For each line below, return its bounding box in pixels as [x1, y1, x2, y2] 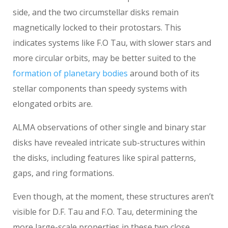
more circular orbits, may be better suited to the [13, 52, 196, 64]
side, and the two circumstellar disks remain [13, 6, 179, 18]
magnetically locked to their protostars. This [13, 21, 181, 33]
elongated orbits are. [13, 98, 95, 109]
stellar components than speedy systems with [13, 82, 187, 94]
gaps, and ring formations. [13, 167, 116, 179]
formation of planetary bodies [13, 67, 128, 79]
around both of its [128, 67, 199, 79]
